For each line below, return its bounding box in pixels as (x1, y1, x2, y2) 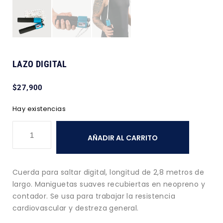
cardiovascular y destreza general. (12, 203, 139, 214)
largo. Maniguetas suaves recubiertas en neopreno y (12, 179, 205, 190)
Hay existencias (12, 104, 66, 113)
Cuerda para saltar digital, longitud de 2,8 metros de (12, 167, 205, 178)
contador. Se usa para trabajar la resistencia (12, 191, 175, 202)
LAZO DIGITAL (12, 58, 67, 69)
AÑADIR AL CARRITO (87, 132, 158, 143)
